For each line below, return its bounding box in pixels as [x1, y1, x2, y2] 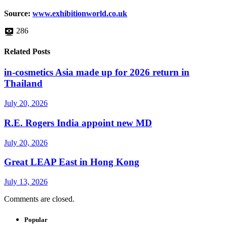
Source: [4, 9, 32, 18]
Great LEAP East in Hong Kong [4, 157, 139, 168]
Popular [24, 216, 48, 224]
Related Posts [4, 47, 50, 56]
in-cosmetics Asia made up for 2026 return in [4, 67, 190, 78]
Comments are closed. [4, 195, 74, 203]
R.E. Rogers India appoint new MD [4, 117, 152, 128]
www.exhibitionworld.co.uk [32, 9, 127, 18]
